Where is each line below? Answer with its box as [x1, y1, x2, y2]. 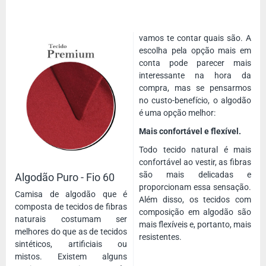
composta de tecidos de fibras [15, 202, 127, 212]
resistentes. [139, 232, 182, 242]
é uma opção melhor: [139, 108, 216, 118]
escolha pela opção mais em [139, 46, 251, 56]
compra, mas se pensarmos [139, 83, 251, 93]
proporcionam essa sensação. [139, 182, 251, 192]
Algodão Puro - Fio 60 [15, 171, 115, 184]
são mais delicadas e [139, 170, 251, 180]
